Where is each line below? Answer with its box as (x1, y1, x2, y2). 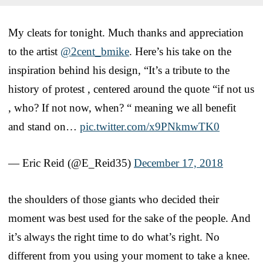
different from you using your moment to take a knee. (8, 249, 250, 262)
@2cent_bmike (60, 45, 129, 58)
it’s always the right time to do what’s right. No (8, 230, 220, 243)
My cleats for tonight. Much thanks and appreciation (8, 26, 244, 39)
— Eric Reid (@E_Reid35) (8, 156, 134, 169)
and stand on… (8, 120, 80, 133)
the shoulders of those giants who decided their (8, 193, 219, 205)
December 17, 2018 (134, 156, 223, 169)
